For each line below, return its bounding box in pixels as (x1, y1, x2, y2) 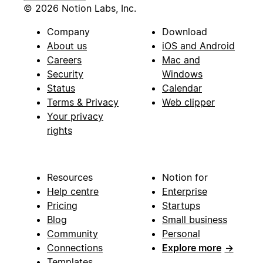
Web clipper (162, 96, 215, 109)
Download (162, 26, 207, 38)
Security (47, 68, 83, 80)
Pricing (47, 200, 77, 212)
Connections (47, 242, 103, 254)
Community (47, 228, 98, 240)
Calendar (162, 82, 202, 95)
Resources (47, 171, 93, 184)
